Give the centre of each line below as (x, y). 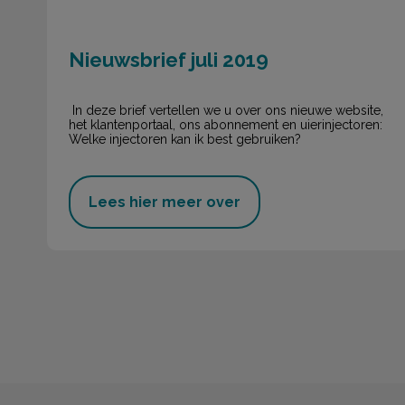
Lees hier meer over (165, 202)
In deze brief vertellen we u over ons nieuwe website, (226, 110)
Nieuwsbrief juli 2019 (169, 60)
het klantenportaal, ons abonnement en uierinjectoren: (226, 124)
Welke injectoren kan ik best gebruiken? (185, 139)
